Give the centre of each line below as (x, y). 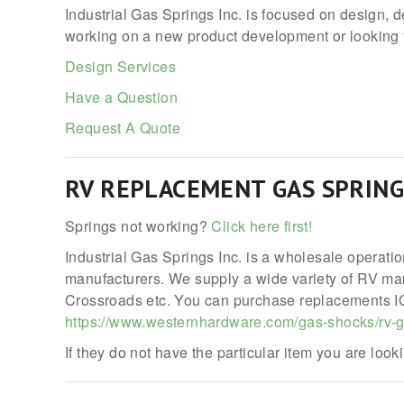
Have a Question (121, 97)
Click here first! (262, 226)
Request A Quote (123, 128)
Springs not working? (138, 226)
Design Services (120, 66)
